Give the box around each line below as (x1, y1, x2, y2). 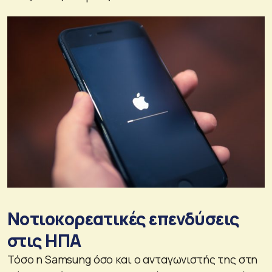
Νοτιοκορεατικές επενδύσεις (7, 207, 239, 231)
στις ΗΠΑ (7, 229, 81, 253)
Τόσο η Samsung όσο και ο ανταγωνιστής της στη (7, 252, 258, 267)
